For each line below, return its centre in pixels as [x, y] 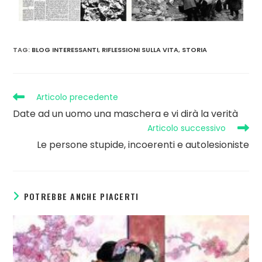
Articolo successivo [186, 128]
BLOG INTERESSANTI [65, 50]
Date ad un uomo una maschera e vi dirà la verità [126, 114]
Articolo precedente [77, 97]
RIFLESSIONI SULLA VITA [140, 50]
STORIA [195, 50]
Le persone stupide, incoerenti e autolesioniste [143, 145]
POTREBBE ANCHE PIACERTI [81, 196]
